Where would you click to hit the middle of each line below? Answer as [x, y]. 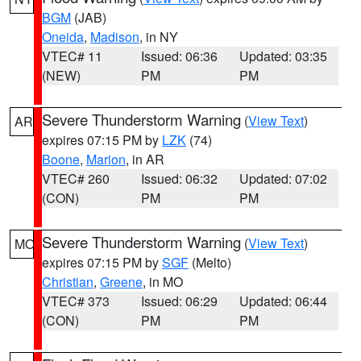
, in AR [145, 159]
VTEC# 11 [72, 56]
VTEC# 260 [76, 178]
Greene [121, 282]
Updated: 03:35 [284, 56]
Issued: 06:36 [179, 56]
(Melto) [210, 262]
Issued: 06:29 [179, 301]
